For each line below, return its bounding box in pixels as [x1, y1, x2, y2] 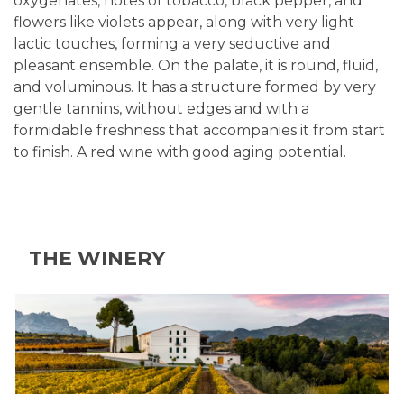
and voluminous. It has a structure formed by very [14, 78, 376, 96]
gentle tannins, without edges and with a [14, 100, 309, 117]
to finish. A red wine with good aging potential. [14, 143, 346, 161]
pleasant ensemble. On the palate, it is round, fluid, [14, 57, 378, 74]
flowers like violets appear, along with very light [14, 14, 354, 31]
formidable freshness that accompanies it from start [14, 122, 385, 139]
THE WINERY [29, 246, 165, 271]
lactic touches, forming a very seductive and [14, 35, 331, 52]
